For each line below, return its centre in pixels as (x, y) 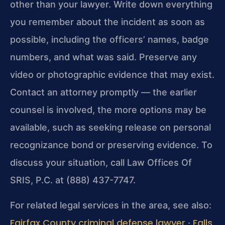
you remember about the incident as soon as (107, 22)
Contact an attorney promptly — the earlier (103, 92)
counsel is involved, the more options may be (108, 110)
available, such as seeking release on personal (110, 128)
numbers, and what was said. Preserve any (103, 57)
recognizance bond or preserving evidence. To (111, 145)
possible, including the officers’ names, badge (109, 40)
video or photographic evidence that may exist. (112, 75)
